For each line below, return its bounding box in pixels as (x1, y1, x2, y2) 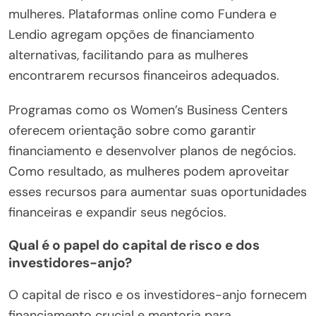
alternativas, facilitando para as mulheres (8, 46, 248, 63)
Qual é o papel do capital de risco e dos (8, 236, 260, 254)
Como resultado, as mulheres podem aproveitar (8, 162, 289, 180)
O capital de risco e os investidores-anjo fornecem (8, 286, 307, 303)
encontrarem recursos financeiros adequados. (8, 66, 279, 84)
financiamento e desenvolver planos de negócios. (8, 142, 296, 159)
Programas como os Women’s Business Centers (8, 101, 288, 119)
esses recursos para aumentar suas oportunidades (8, 183, 307, 200)
